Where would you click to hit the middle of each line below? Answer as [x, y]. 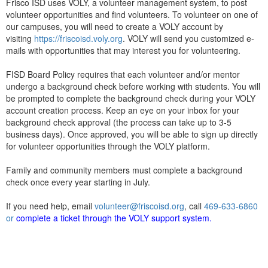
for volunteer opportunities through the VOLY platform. [108, 146]
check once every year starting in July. [79, 182]
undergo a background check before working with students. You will [133, 86]
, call [194, 205]
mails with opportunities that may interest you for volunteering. [126, 50]
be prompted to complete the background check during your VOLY [131, 98]
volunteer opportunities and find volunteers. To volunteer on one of [132, 14]
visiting [20, 38]
